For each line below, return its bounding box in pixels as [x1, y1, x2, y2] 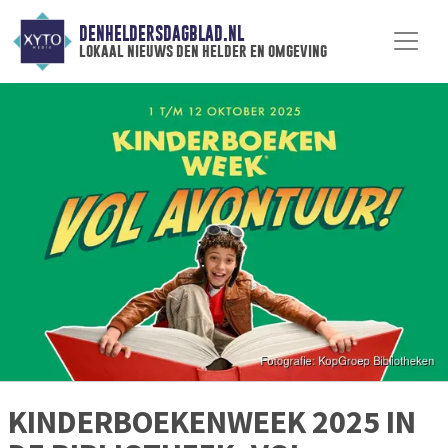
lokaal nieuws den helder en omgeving [78, 41, 327, 61]
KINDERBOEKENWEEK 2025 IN [8, 402, 416, 443]
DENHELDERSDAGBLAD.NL [78, 23, 244, 45]
